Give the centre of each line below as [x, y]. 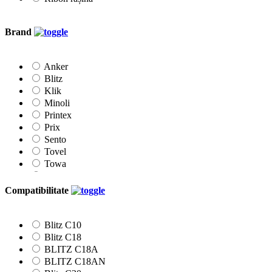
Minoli [57, 103]
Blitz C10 [63, 225]
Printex [58, 115]
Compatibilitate [38, 190]
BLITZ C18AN [75, 261]
